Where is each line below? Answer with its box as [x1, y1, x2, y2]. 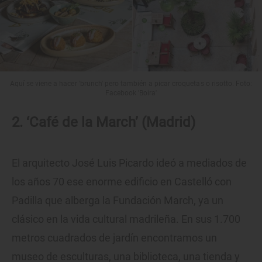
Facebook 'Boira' [105, 89, 157, 98]
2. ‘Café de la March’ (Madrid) [12, 114, 195, 131]
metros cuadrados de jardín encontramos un [12, 232, 217, 244]
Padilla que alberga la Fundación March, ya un [12, 194, 223, 207]
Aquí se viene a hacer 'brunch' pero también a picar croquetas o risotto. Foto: [10, 80, 252, 88]
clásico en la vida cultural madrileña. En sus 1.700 [12, 213, 240, 226]
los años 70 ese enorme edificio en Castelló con [12, 175, 232, 188]
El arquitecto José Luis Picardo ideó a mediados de [12, 157, 247, 170]
